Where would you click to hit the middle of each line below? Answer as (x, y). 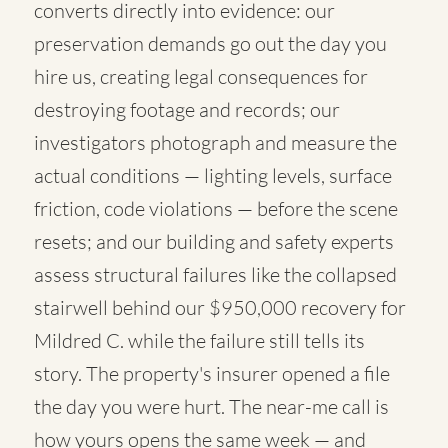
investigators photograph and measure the (215, 142)
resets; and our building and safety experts (214, 241)
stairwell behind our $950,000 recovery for (220, 307)
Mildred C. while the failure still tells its (199, 340)
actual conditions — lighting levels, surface (213, 175)
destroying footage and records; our (187, 109)
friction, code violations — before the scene (216, 208)
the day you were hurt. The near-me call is (211, 406)
